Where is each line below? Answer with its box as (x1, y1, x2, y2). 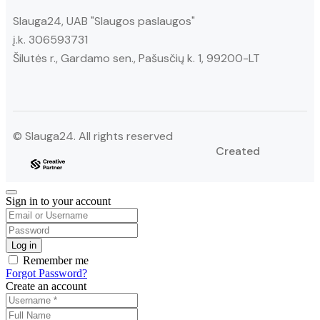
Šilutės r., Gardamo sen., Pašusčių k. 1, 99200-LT (13, 50, 260, 66)
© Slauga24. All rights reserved (13, 128, 173, 144)
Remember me (20, 254, 89, 266)
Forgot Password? (6, 266, 87, 279)
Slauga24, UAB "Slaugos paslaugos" (13, 13, 195, 29)
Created (216, 143, 261, 159)
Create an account (6, 279, 86, 292)
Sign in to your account (6, 194, 111, 207)
